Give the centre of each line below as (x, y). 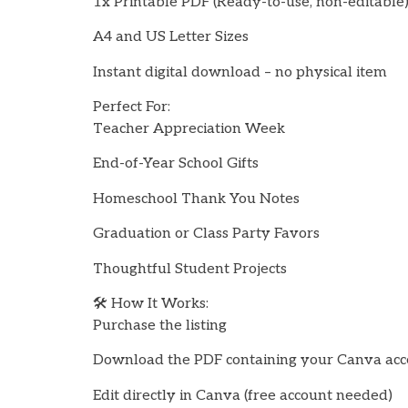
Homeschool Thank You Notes (196, 199)
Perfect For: (132, 107)
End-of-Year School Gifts (176, 164)
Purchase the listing (160, 325)
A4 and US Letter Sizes (171, 37)
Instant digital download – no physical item (240, 72)
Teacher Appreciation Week (189, 129)
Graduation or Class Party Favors (206, 234)
